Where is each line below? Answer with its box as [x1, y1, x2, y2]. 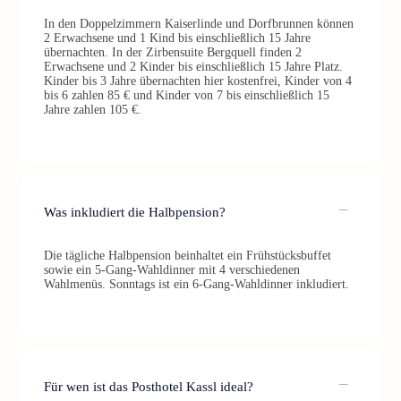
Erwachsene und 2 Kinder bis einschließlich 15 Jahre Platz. [44, 60, 343, 73]
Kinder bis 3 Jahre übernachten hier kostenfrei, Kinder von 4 [44, 74, 352, 88]
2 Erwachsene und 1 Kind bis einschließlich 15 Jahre [44, 31, 311, 45]
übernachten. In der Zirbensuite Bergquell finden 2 [44, 46, 302, 59]
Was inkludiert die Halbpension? [44, 204, 226, 219]
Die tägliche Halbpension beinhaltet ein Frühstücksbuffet [44, 249, 331, 262]
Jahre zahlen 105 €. [44, 103, 141, 116]
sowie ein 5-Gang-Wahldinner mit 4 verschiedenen [44, 263, 300, 277]
